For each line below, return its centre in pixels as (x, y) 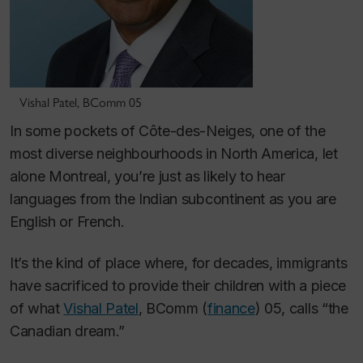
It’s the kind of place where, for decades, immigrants (179, 263)
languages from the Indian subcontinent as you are (173, 199)
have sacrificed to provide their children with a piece (178, 285)
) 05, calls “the (301, 308)
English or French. (67, 222)
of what (37, 308)
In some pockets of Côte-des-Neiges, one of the (168, 131)
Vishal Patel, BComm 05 (81, 102)
